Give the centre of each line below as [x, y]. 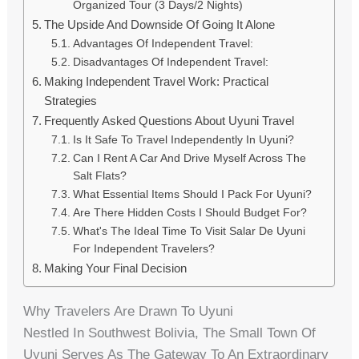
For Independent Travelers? [144, 249]
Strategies [71, 101]
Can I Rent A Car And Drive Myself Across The [190, 159]
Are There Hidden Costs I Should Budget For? [190, 213]
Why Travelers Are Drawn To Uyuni [129, 312]
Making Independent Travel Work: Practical [157, 82]
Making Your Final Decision [116, 268]
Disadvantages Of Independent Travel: [171, 63]
